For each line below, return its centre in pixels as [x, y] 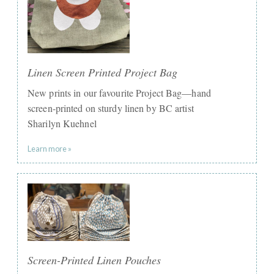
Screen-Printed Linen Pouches [94, 260]
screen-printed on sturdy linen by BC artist [111, 108]
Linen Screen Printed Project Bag [102, 72]
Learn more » [50, 149]
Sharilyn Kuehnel [62, 124]
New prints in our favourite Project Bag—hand [119, 93]
